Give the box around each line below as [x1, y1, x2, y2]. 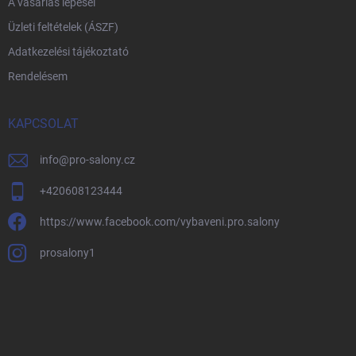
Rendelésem [8, 70, 68, 83]
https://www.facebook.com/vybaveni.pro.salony [40, 215, 280, 229]
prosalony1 [40, 246, 95, 260]
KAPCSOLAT [8, 116, 79, 132]
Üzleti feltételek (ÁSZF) [8, 21, 118, 34]
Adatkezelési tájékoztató [8, 45, 129, 59]
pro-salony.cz [69, 153, 135, 167]
